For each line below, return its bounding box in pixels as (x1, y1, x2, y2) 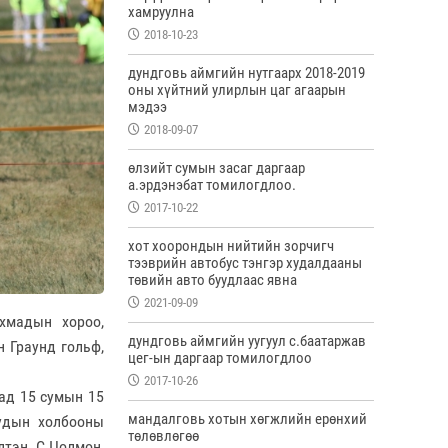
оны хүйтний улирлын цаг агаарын (128, 81, 346, 99)
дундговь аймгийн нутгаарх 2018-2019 (128, 64, 365, 82)
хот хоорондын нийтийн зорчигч (128, 237, 334, 255)
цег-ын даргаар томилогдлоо (128, 349, 312, 367)
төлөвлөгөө (128, 427, 199, 445)
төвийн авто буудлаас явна (128, 271, 297, 289)
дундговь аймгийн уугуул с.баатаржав (128, 332, 366, 350)
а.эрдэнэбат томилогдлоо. (128, 176, 296, 194)
